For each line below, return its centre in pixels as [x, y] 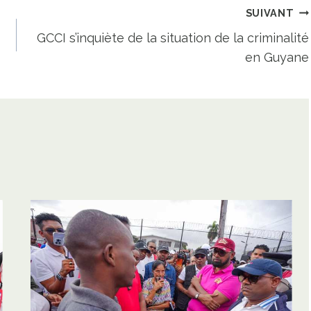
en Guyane [277, 57]
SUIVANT [270, 13]
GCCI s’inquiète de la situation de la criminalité [173, 38]
